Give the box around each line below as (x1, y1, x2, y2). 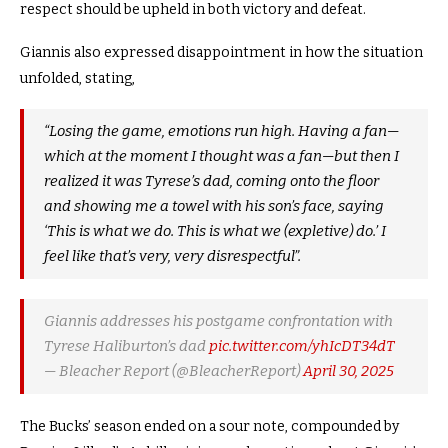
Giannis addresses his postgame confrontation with (44, 311, 393, 330)
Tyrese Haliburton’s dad (44, 336, 209, 355)
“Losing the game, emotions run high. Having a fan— (44, 121, 399, 140)
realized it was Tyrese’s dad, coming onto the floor (44, 171, 379, 190)
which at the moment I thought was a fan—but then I (44, 146, 399, 165)
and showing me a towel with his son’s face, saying (44, 196, 384, 215)
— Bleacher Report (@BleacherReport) (44, 361, 303, 380)
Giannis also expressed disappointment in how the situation (20, 43, 423, 61)
